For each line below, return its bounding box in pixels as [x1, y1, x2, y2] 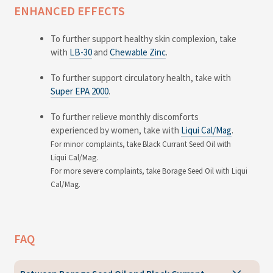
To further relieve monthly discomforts [50, 111, 199, 122]
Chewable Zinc [109, 46, 166, 58]
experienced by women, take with [50, 124, 181, 136]
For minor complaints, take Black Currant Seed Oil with [50, 139, 231, 149]
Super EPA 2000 [50, 85, 108, 97]
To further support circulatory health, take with [50, 72, 231, 83]
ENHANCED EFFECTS [13, 3, 125, 18]
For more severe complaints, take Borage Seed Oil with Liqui [50, 166, 247, 176]
